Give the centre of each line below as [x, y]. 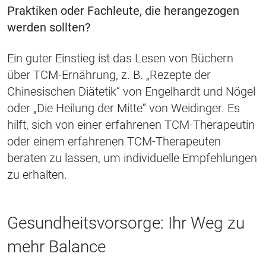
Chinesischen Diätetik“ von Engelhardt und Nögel [131, 92]
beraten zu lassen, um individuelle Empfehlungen [132, 158]
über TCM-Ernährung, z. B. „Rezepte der [109, 75]
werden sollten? [49, 28]
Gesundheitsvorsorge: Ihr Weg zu [126, 223]
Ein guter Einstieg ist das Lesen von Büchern [120, 58]
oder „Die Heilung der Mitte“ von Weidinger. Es [123, 108]
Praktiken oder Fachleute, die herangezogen [123, 11]
